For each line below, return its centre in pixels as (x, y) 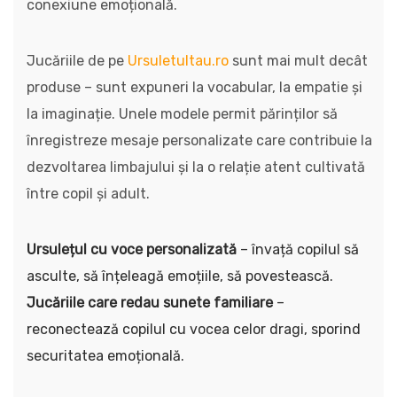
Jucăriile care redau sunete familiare (150, 303)
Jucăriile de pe (77, 61)
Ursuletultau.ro (178, 61)
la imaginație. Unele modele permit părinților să (182, 114)
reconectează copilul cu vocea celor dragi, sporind (194, 329)
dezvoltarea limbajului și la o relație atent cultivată (196, 167)
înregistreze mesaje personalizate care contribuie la (199, 140)
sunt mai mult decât (298, 61)
